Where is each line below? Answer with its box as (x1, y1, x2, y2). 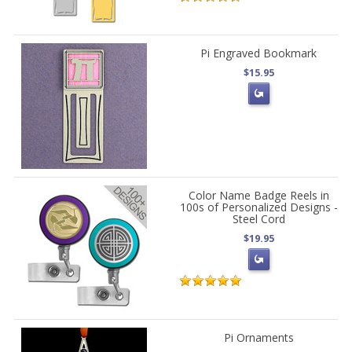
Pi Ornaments (223, 330, 294, 345)
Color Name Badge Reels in (188, 188, 329, 203)
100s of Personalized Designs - (179, 200, 338, 214)
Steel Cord (232, 211, 285, 226)
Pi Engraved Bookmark (200, 46, 317, 60)
